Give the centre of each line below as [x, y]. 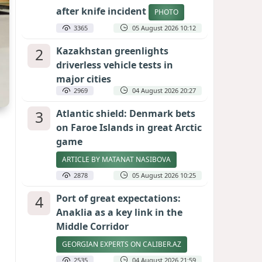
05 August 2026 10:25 [164, 175]
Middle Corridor [92, 226]
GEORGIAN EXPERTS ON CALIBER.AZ [122, 244]
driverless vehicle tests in [115, 65]
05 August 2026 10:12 [164, 28]
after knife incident [102, 11]
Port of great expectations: [118, 198]
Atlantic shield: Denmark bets [126, 113]
